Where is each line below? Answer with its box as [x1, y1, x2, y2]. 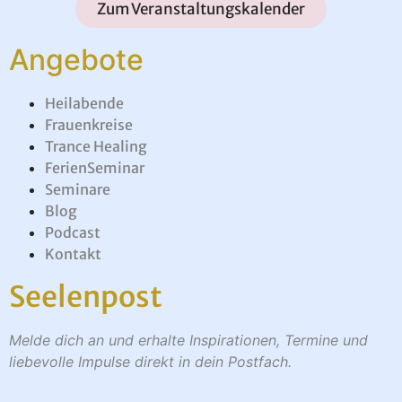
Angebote [9, 41, 144, 77]
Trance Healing [45, 136, 147, 155]
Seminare [45, 179, 113, 198]
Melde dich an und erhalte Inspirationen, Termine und [9, 330, 368, 349]
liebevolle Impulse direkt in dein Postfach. [9, 352, 292, 371]
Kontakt [45, 244, 101, 263]
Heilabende [45, 93, 124, 112]
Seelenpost [9, 278, 162, 315]
